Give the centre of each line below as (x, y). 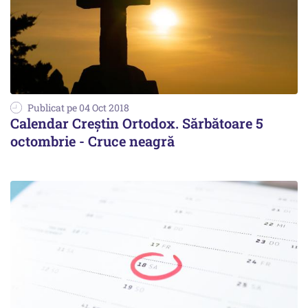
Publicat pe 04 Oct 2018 (78, 108)
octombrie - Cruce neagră (92, 141)
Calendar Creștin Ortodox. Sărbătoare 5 (137, 123)
